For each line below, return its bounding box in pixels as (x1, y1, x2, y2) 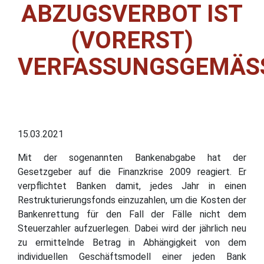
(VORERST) (71, 26, 193, 54)
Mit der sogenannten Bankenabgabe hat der (18, 151, 246, 163)
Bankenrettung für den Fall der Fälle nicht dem (18, 208, 246, 220)
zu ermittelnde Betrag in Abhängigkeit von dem (18, 236, 246, 248)
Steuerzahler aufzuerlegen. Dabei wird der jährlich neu (18, 222, 246, 234)
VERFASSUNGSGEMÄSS (18, 52, 260, 81)
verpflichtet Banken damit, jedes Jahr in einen (18, 180, 246, 192)
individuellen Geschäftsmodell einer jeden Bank (18, 250, 246, 262)
